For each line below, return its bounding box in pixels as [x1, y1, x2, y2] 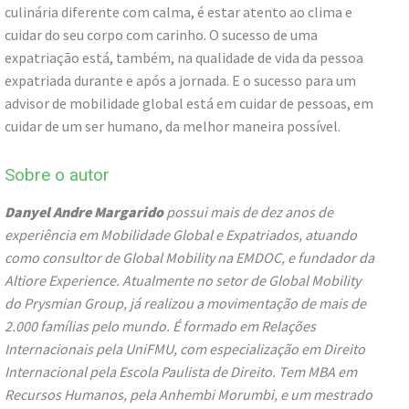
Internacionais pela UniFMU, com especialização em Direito [5, 340, 365, 359]
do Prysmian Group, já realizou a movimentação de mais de [5, 294, 366, 313]
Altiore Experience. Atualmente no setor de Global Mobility [5, 271, 361, 290]
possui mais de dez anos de [163, 203, 333, 222]
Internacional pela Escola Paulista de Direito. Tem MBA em [5, 362, 357, 382]
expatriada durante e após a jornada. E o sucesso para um [5, 71, 356, 90]
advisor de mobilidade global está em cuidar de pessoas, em [5, 94, 373, 113]
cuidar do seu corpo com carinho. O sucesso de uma [5, 26, 318, 45]
